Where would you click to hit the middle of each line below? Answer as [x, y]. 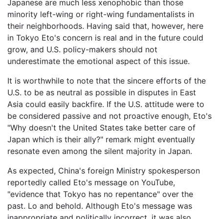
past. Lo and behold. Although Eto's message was [100, 206]
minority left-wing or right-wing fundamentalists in [101, 14]
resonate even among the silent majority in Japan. [100, 151]
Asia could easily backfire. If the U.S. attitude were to [106, 104]
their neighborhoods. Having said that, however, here [105, 26]
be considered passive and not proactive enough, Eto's [109, 116]
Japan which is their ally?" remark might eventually [101, 140]
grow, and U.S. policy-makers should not [82, 50]
